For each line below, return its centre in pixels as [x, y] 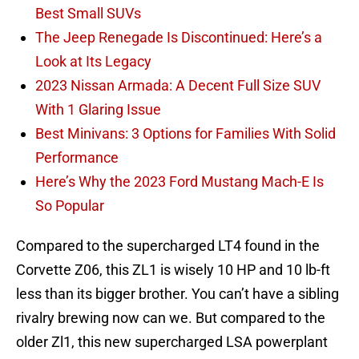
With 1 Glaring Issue [98, 110]
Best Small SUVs [88, 14]
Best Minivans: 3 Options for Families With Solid [186, 134]
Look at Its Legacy [93, 62]
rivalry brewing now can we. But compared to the [171, 318]
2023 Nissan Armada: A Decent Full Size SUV [178, 86]
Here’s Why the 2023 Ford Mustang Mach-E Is [179, 182]
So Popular [70, 206]
